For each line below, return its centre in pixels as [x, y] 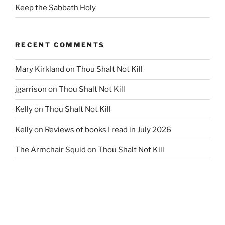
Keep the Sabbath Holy [55, 7]
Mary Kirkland [40, 70]
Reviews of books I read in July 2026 [108, 130]
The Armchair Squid [50, 150]
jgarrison [31, 90]
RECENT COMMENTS [60, 45]
